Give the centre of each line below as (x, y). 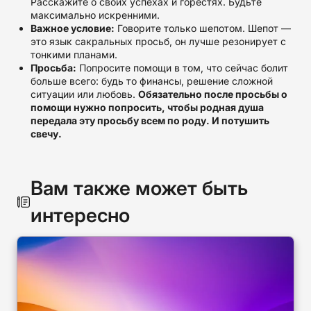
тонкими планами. (74, 54)
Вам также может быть (139, 188)
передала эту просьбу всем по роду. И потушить (150, 120)
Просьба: (53, 68)
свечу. (46, 134)
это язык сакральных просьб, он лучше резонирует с (158, 41)
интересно (80, 215)
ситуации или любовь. (84, 94)
